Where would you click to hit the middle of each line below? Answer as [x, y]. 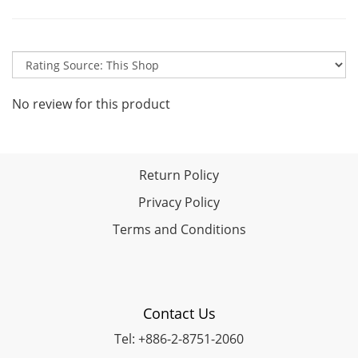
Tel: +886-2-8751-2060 [179, 339]
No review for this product [91, 104]
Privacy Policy [179, 202]
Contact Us [179, 313]
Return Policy [179, 175]
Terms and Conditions [179, 229]
